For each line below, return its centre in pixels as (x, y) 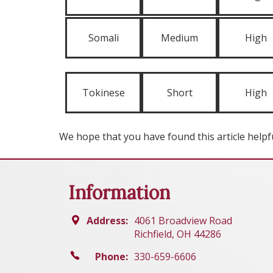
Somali (103, 38)
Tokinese (103, 93)
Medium (179, 38)
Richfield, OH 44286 (178, 234)
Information (119, 193)
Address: (107, 221)
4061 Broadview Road (183, 221)
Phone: (112, 257)
